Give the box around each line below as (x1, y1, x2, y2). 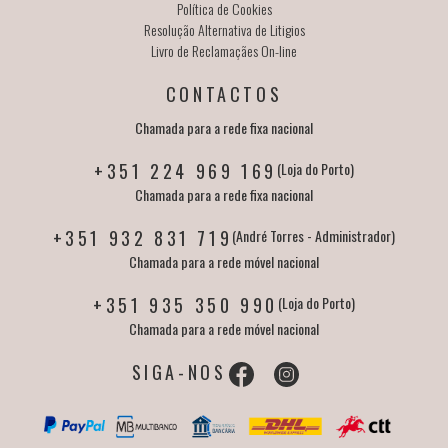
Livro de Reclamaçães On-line (151, 40, 297, 62)
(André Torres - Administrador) (232, 225, 396, 247)
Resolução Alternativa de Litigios (143, 19, 305, 41)
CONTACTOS (165, 81, 283, 108)
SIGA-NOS (131, 359, 227, 386)
